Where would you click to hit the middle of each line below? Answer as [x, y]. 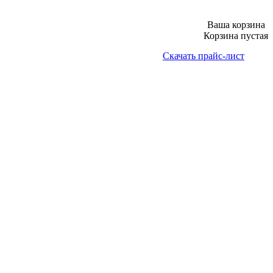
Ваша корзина [236, 25]
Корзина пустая [236, 36]
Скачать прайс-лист [204, 56]
